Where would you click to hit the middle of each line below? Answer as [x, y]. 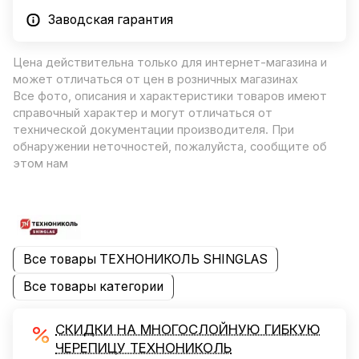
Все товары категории [93, 287]
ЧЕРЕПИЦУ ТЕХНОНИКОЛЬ [143, 348]
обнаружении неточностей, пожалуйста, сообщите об [170, 146]
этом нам [40, 163]
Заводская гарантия [111, 19]
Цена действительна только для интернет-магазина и [170, 62]
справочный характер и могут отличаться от [143, 113]
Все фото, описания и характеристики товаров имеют [170, 96]
